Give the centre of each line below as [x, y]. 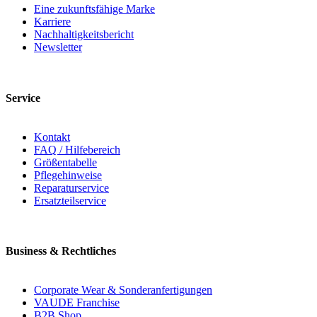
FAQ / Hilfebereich [77, 149]
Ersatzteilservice [70, 200]
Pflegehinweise [68, 175]
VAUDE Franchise [77, 303]
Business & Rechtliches [61, 251]
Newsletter [58, 47]
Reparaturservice [71, 188]
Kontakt [52, 137]
